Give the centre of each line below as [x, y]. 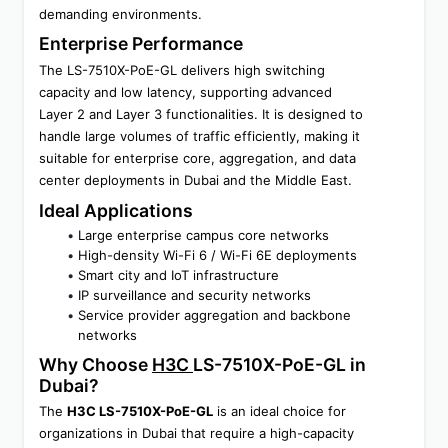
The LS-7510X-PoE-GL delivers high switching [182, 69]
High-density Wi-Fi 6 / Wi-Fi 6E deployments [217, 254]
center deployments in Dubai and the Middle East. [195, 179]
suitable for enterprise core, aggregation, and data [197, 157]
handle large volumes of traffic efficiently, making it [199, 135]
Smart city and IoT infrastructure [178, 274]
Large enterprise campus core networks [203, 234]
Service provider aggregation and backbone [214, 314]
